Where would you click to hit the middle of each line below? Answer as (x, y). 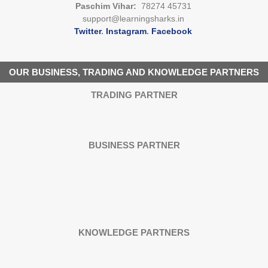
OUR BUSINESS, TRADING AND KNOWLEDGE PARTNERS (134, 72)
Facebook (172, 31)
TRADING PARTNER (134, 95)
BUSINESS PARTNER (134, 145)
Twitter (88, 31)
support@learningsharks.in (133, 18)
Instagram (126, 31)
